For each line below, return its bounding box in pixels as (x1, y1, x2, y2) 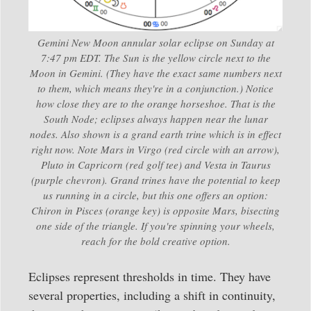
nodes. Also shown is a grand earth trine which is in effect (30, 127, 281, 142)
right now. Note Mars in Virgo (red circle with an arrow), (31, 142, 280, 157)
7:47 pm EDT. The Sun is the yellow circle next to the (40, 51, 271, 65)
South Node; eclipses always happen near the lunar (43, 112, 268, 126)
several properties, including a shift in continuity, (28, 287, 276, 304)
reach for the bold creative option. (81, 234, 230, 249)
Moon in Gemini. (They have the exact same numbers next (29, 66, 282, 81)
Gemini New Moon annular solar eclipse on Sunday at (37, 35, 274, 50)
